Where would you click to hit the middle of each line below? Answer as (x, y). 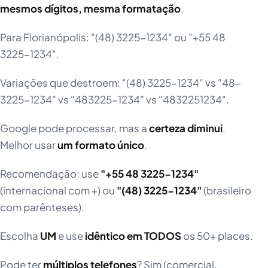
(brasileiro (226, 191)
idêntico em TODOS (133, 236)
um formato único (101, 145)
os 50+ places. (217, 236)
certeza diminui (186, 128)
